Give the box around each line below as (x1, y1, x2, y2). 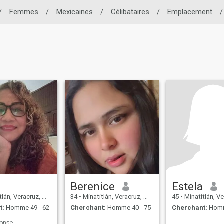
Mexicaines (56, 7, 93, 16)
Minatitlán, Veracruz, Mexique (81, 192, 144, 200)
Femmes (9, 7, 38, 16)
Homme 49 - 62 (4, 204, 50, 212)
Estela (172, 179, 203, 193)
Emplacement (167, 7, 212, 16)
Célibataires (110, 7, 149, 16)
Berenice (70, 179, 115, 193)
